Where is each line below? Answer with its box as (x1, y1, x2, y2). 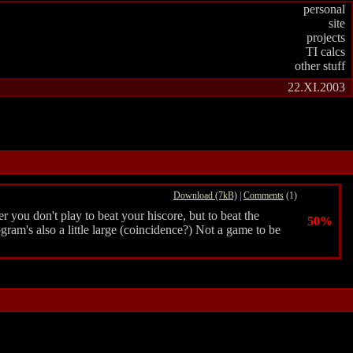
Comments (243, 189, 284, 201)
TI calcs (306, 45, 345, 58)
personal (303, 2, 345, 16)
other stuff (295, 59, 345, 72)
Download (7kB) (173, 189, 237, 201)
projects (307, 31, 345, 44)
